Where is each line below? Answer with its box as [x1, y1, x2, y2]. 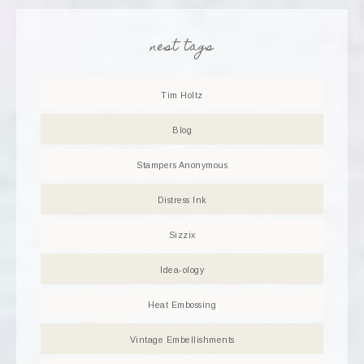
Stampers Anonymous [136, 160, 227, 170]
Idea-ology [160, 265, 204, 275]
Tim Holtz [161, 90, 203, 100]
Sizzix [168, 230, 196, 240]
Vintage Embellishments [129, 335, 235, 344]
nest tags [150, 36, 214, 60]
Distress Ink [157, 195, 207, 205]
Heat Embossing [148, 300, 216, 310]
